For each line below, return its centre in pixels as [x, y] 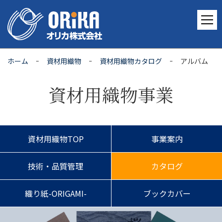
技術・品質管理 [55, 166]
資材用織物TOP [55, 139]
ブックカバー [167, 193]
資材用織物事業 [111, 94]
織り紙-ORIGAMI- [55, 193]
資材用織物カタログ [131, 61]
